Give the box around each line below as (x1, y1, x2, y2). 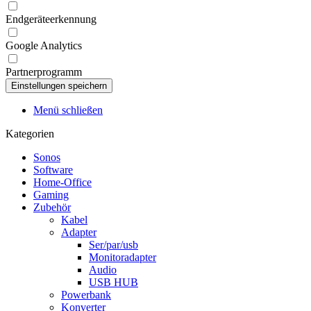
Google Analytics (6, 40, 82, 51)
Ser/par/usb (89, 239, 138, 251)
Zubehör (33, 201, 71, 213)
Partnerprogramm (6, 66, 82, 78)
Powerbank (61, 289, 111, 301)
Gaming (33, 189, 69, 201)
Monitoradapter (89, 251, 156, 263)
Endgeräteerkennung (6, 13, 96, 25)
